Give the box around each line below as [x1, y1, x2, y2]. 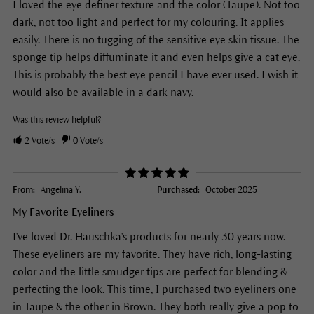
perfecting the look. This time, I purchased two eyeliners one [12, 283, 296, 296]
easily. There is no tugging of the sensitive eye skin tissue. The [12, 34, 299, 46]
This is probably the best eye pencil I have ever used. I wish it [12, 69, 298, 81]
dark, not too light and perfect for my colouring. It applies [12, 16, 284, 29]
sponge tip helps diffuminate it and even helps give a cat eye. [12, 51, 300, 64]
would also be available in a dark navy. [12, 86, 193, 99]
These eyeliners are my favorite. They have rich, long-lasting [12, 248, 292, 261]
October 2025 [205, 185, 257, 196]
